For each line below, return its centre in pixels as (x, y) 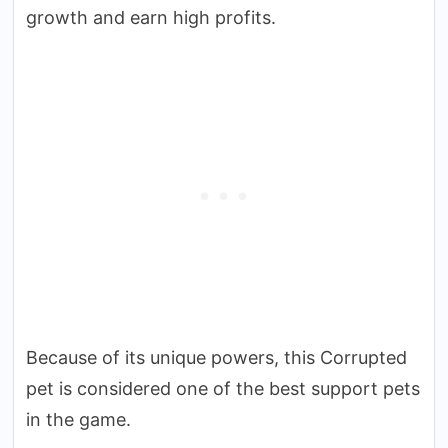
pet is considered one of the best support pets (223, 388)
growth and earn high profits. (151, 17)
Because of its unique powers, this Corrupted (216, 357)
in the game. (78, 419)
